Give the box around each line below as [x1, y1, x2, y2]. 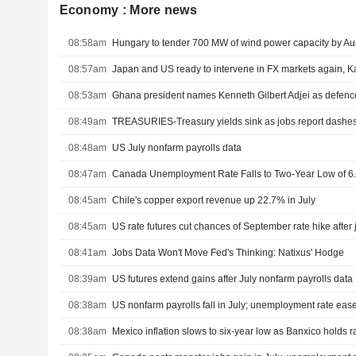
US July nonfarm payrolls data [112, 142, 242, 154]
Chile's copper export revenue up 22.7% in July [112, 195, 316, 207]
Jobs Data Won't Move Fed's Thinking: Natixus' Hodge [112, 247, 345, 259]
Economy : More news [59, 3, 197, 17]
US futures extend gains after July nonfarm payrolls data [112, 273, 354, 285]
